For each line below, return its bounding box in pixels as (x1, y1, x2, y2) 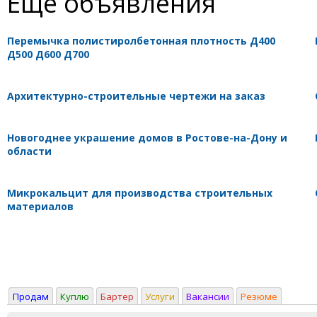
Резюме (241, 289, 277, 303)
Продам (13, 289, 49, 303)
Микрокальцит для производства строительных (7, 185, 272, 200)
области (7, 144, 52, 158)
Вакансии (186, 289, 229, 303)
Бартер (100, 289, 134, 303)
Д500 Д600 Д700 (7, 47, 89, 61)
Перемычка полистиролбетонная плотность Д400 (7, 33, 275, 47)
